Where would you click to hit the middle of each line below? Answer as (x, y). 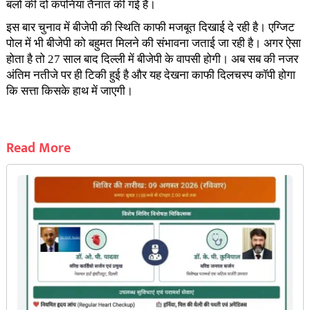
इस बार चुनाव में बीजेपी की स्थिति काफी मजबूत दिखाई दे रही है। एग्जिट (150, 27)
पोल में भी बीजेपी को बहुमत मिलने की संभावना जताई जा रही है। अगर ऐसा (153, 43)
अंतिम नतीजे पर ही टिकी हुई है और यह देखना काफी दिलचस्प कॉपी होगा (151, 75)
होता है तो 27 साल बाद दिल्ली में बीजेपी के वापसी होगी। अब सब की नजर (152, 59)
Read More (38, 148)
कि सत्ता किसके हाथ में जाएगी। (69, 91)
